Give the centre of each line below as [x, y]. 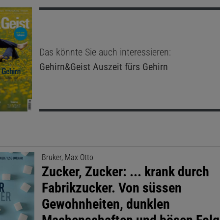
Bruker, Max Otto [68, 157]
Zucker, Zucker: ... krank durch [126, 171]
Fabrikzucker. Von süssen [112, 188]
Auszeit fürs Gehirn [129, 67]
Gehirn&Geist [65, 67]
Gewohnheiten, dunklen [106, 204]
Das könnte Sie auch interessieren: [105, 52]
